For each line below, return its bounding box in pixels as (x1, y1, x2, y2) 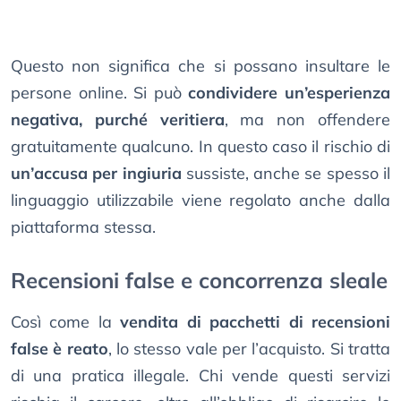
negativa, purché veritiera (11, 109, 225, 131)
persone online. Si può (11, 82, 189, 104)
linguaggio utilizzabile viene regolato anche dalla (11, 190, 390, 211)
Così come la (11, 311, 121, 333)
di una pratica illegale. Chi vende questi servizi (11, 365, 390, 387)
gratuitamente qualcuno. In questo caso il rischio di (11, 136, 390, 158)
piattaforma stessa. (11, 217, 156, 238)
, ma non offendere (224, 109, 391, 131)
